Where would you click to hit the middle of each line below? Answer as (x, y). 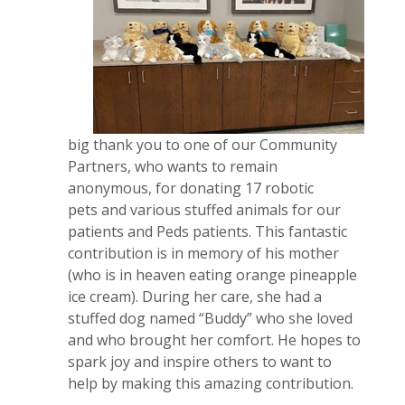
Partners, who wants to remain (173, 166)
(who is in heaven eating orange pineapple (212, 274)
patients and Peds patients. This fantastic (207, 231)
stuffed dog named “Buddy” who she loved (210, 318)
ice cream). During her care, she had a (195, 296)
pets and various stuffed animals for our (204, 209)
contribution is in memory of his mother (203, 253)
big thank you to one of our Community (202, 144)
